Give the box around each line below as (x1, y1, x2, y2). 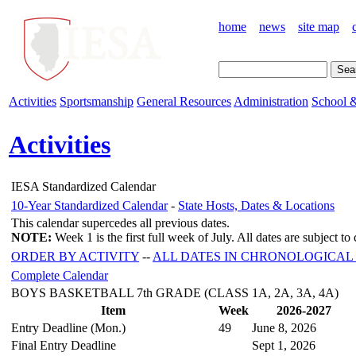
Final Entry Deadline (11, 338, 116, 352)
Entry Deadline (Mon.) (11, 320, 126, 335)
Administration (234, 95, 308, 108)
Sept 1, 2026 (252, 338, 315, 352)
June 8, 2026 (252, 320, 316, 335)
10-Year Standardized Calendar (11, 198, 168, 212)
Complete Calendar (11, 268, 108, 282)
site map (298, 20, 339, 33)
